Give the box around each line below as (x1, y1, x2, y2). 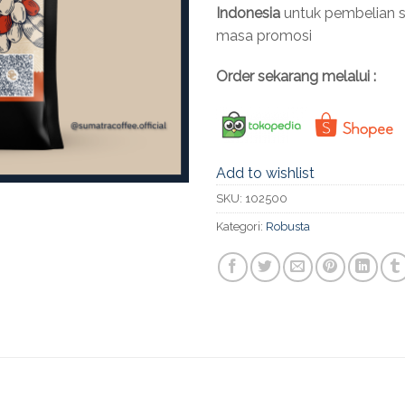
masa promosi (216, 26, 312, 44)
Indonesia (216, 4, 280, 22)
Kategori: (216, 219, 266, 233)
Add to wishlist (216, 164, 315, 182)
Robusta (266, 219, 310, 233)
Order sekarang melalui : (216, 68, 376, 86)
